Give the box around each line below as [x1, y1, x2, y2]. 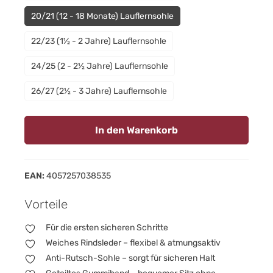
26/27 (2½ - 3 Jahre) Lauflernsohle [31, 85, 167, 96]
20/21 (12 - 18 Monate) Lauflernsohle [31, 10, 174, 21]
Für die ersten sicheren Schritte [46, 222, 169, 233]
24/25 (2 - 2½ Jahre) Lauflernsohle [31, 60, 168, 71]
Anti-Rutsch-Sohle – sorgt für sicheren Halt [46, 252, 216, 263]
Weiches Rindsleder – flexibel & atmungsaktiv [46, 237, 221, 248]
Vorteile [24, 196, 68, 211]
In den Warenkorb [95, 124, 178, 136]
